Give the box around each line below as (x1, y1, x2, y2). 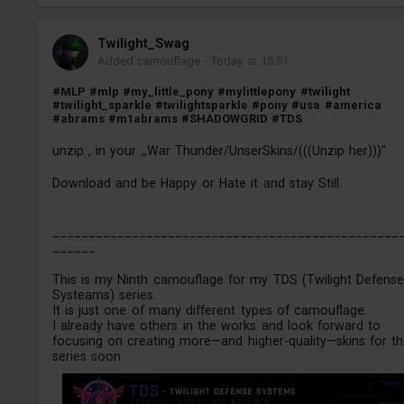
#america (324, 98, 381, 113)
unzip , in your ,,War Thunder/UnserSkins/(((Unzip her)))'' (51, 142, 387, 158)
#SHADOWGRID (181, 112, 269, 126)
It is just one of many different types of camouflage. (51, 303, 368, 318)
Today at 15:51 (211, 54, 289, 69)
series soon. (51, 349, 124, 364)
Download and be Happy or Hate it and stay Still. (51, 176, 343, 191)
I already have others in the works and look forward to (51, 318, 381, 334)
